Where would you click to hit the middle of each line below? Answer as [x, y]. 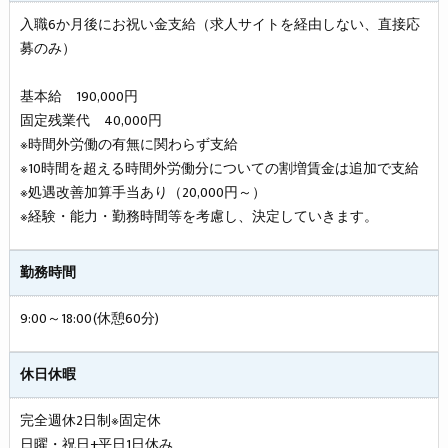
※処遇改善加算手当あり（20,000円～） [142, 192]
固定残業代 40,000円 [90, 120]
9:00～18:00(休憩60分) [89, 318]
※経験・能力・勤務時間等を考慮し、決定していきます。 [198, 216]
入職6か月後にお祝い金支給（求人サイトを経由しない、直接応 [219, 24]
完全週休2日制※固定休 [90, 420]
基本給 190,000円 [78, 96]
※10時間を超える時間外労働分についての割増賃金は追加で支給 [219, 168]
